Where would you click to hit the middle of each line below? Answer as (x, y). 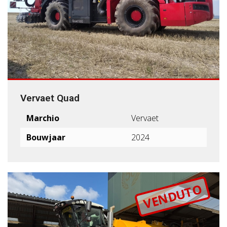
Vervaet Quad (50, 98)
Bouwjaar (46, 137)
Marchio (43, 118)
